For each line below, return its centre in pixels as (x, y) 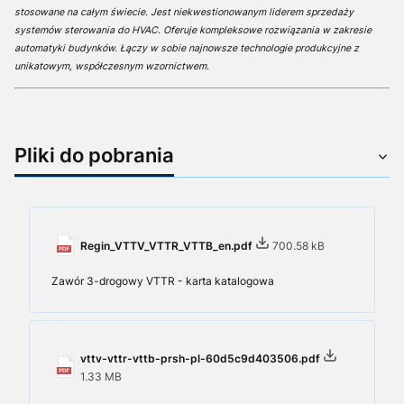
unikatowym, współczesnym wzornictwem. (112, 66)
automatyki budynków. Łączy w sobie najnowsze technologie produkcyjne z (187, 48)
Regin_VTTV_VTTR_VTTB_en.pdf (168, 246)
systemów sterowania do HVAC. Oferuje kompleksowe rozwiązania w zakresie (193, 30)
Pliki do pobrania (94, 155)
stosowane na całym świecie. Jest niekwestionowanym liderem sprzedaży (184, 12)
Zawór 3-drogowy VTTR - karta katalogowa (163, 281)
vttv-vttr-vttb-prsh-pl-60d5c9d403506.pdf (202, 358)
